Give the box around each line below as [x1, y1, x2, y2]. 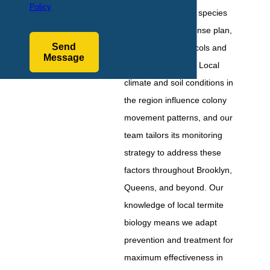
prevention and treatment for [124, 235, 234, 245]
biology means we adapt [124, 218, 218, 228]
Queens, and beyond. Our [124, 183, 224, 193]
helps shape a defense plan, [124, 25, 233, 36]
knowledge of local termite [124, 200, 224, 210]
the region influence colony [124, 95, 227, 105]
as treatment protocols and [124, 43, 227, 53]
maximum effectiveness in [124, 253, 224, 263]
